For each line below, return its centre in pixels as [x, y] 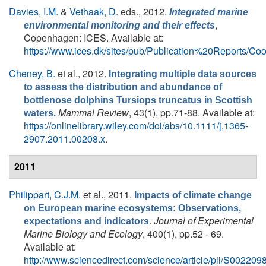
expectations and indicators [86, 221]
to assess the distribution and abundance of [123, 87]
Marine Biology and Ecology [83, 234]
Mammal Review [94, 113]
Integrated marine [209, 12]
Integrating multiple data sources [183, 74]
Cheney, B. [32, 73]
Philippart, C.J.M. [45, 194]
